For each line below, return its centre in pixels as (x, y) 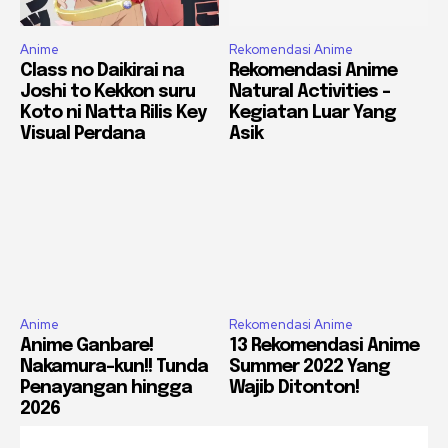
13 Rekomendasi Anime (324, 345)
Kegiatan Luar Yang (312, 113)
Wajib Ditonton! (294, 387)
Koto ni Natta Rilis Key (113, 113)
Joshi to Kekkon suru (107, 92)
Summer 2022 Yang (309, 366)
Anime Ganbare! (86, 345)
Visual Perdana (82, 134)
